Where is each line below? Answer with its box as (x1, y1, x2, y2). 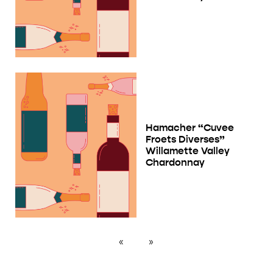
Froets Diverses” (146, 133, 225, 145)
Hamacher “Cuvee (146, 121, 234, 133)
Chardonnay (146, 156, 205, 168)
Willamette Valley (146, 144, 230, 157)
